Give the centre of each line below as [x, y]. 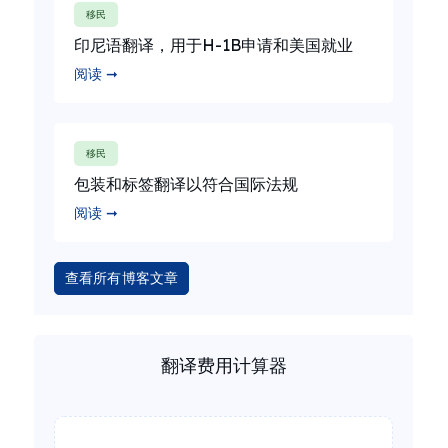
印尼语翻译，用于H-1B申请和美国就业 [213, 45]
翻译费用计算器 [223, 365]
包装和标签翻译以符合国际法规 [186, 184]
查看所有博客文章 [122, 278]
